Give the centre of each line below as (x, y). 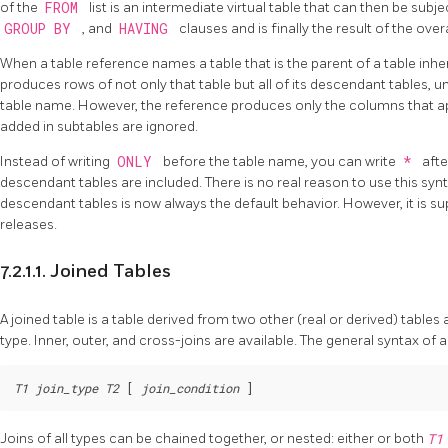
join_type (66, 387)
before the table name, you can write (281, 161)
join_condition (190, 387)
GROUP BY (41, 28)
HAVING (147, 28)
